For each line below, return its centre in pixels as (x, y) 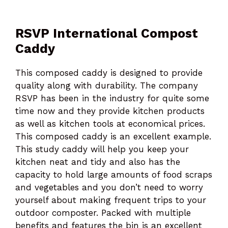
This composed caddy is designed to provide (109, 73)
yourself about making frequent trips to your (111, 200)
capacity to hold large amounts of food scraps (114, 174)
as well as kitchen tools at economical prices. (110, 123)
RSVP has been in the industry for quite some (112, 98)
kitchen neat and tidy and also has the (98, 162)
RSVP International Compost (107, 33)
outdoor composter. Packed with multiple (103, 212)
